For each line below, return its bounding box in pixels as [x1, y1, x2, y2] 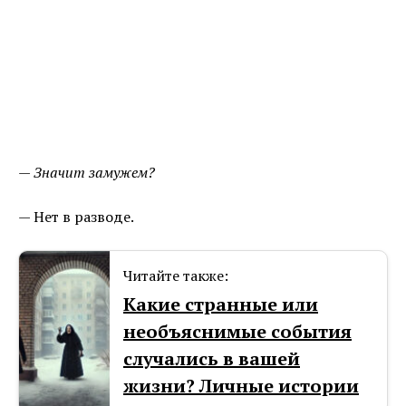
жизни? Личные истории [123, 373, 359, 399]
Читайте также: [123, 266, 228, 286]
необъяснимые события [123, 319, 352, 344]
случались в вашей [123, 346, 300, 372]
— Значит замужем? [18, 162, 155, 183]
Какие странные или [123, 292, 318, 317]
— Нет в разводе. [18, 207, 134, 227]
